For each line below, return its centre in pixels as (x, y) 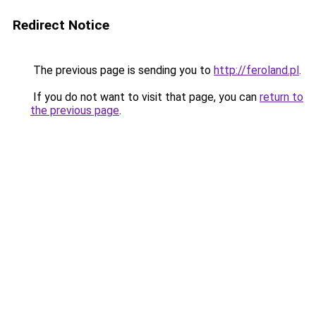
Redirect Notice (61, 25)
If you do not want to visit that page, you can (145, 97)
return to (281, 97)
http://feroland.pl (256, 70)
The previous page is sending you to (122, 70)
